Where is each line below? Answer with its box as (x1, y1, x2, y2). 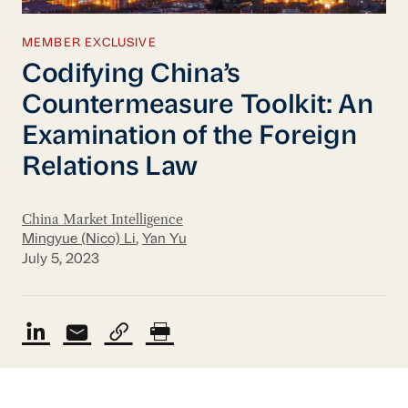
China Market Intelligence (21, 210, 183, 228)
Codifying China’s (21, 61, 241, 88)
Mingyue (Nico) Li (21, 231, 136, 247)
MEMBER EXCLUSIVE (21, 37, 157, 50)
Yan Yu (141, 231, 187, 247)
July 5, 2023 (21, 252, 99, 268)
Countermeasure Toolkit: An (21, 92, 373, 119)
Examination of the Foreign (21, 123, 357, 150)
